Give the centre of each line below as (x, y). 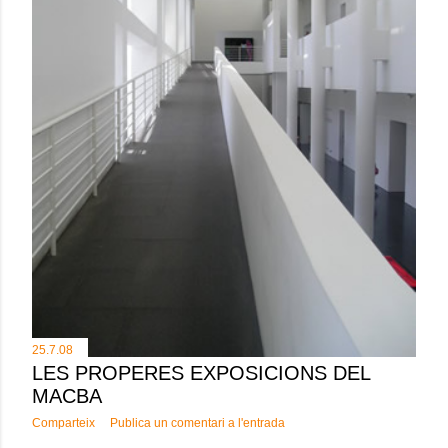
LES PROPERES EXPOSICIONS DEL (201, 372)
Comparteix (63, 422)
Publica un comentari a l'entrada (197, 422)
